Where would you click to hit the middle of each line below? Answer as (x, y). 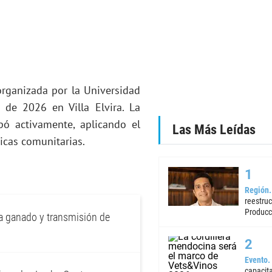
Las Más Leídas (214, 130)
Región (257, 190)
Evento (256, 260)
